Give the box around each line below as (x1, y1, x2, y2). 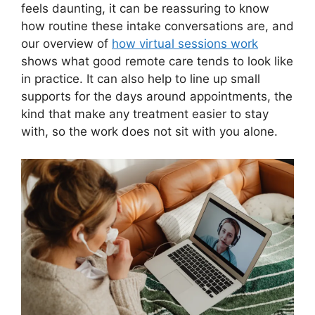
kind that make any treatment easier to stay (21, 107, 269, 122)
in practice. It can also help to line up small (21, 72, 260, 86)
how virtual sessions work (112, 37, 258, 51)
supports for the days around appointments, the (21, 89, 292, 104)
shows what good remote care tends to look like (21, 54, 293, 69)
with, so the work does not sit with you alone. (21, 124, 278, 139)
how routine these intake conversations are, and (21, 19, 294, 34)
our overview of (21, 37, 112, 51)
